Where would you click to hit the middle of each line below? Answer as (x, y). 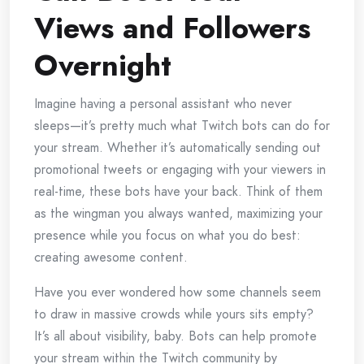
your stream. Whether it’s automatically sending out (178, 148)
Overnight (103, 66)
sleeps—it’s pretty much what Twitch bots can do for (182, 126)
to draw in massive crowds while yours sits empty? (174, 314)
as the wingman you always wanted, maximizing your (178, 214)
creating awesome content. (111, 258)
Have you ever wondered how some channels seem (178, 292)
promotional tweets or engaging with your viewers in (180, 170)
